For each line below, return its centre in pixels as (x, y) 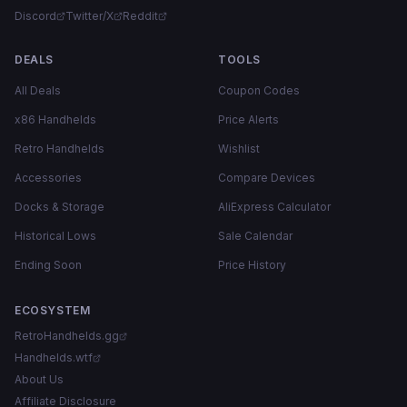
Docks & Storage (60, 207)
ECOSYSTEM (53, 310)
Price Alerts (248, 119)
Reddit (140, 16)
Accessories (48, 178)
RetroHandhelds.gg (67, 336)
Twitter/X (89, 16)
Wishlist (239, 149)
